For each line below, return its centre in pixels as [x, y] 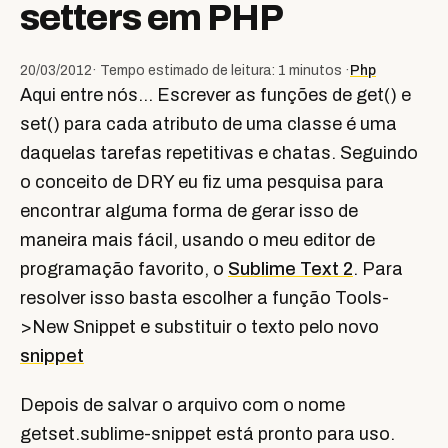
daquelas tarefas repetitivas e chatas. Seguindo [219, 153]
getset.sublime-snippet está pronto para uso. [207, 434]
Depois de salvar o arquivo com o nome [182, 405]
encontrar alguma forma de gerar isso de [189, 211]
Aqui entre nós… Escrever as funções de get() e [215, 95]
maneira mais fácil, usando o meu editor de [197, 240]
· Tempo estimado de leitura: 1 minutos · [221, 70]
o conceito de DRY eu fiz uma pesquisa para [202, 182]
